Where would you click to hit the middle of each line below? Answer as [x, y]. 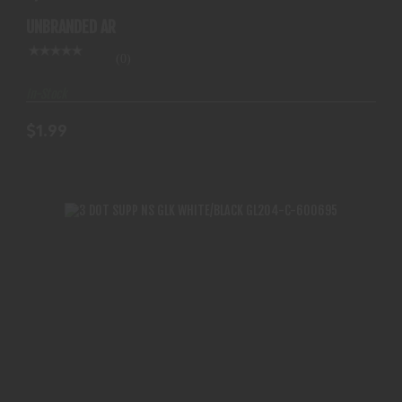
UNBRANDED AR [71, 26]
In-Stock [46, 93]
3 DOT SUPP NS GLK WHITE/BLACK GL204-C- [201, 384]
